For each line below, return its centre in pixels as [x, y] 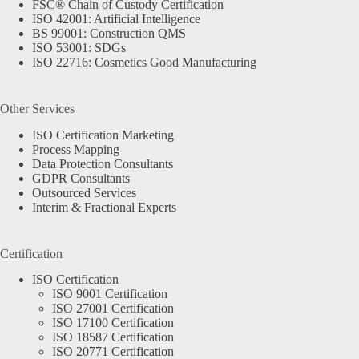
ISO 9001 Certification [110, 294]
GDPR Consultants [81, 178]
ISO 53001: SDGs [79, 47]
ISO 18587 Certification [113, 337]
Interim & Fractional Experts [104, 207]
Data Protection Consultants [103, 163]
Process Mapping [76, 149]
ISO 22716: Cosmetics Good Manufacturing [144, 62]
